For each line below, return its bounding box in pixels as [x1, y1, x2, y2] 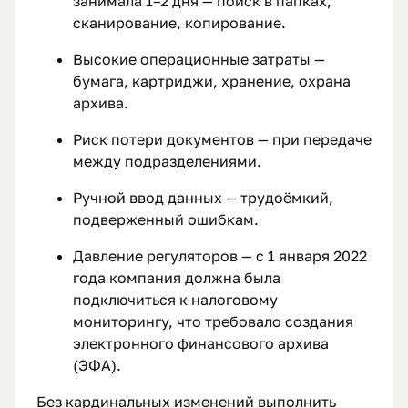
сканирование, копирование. [73, 14, 286, 33]
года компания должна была [73, 269, 280, 288]
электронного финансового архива [73, 334, 329, 353]
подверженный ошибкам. [73, 210, 259, 229]
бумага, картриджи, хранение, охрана [73, 72, 351, 91]
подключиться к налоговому [73, 291, 278, 310]
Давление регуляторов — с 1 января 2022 [73, 247, 367, 266]
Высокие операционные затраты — [73, 50, 325, 69]
